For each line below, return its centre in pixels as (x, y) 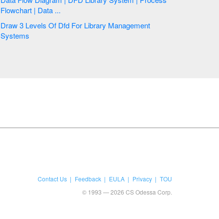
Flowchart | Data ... (57, 10)
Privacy (142, 179)
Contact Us (52, 179)
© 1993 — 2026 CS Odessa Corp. (127, 192)
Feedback (88, 179)
